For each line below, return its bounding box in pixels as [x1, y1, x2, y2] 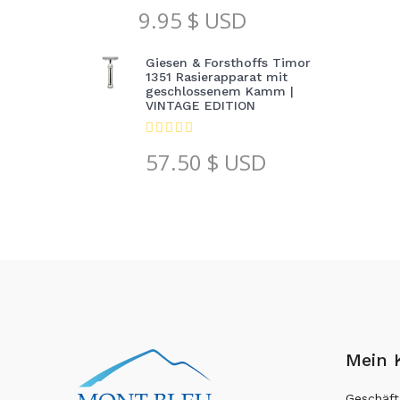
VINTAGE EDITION [145, 97, 255, 112]
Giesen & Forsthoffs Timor [145, 54, 311, 70]
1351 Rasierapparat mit [145, 69, 287, 84]
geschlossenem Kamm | [145, 83, 294, 98]
